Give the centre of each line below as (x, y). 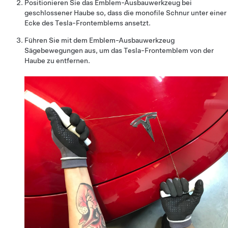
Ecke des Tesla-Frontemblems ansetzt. (88, 23)
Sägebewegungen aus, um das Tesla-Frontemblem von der (119, 50)
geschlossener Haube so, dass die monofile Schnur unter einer (125, 12)
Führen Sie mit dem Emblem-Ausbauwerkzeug (99, 40)
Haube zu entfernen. (57, 60)
